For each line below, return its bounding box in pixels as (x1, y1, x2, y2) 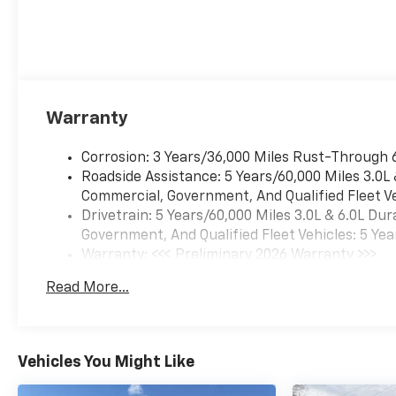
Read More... (46, 281, 130, 296)
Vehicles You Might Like (18, 354, 194, 371)
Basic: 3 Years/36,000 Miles (81, 268, 262, 283)
